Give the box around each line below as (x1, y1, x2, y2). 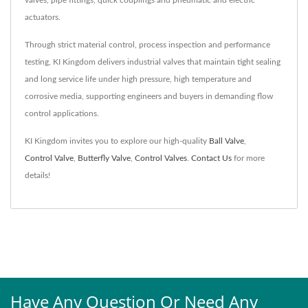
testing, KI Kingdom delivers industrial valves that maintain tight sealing (25, 57, 280, 66)
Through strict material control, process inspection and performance (25, 40, 270, 49)
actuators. (25, 12, 60, 21)
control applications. (25, 109, 99, 118)
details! (25, 170, 50, 179)
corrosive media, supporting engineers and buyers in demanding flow (25, 91, 273, 100)
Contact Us (191, 153, 232, 162)
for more (232, 153, 265, 162)
